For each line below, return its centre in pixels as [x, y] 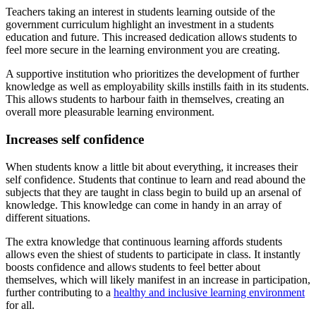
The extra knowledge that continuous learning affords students [144, 241]
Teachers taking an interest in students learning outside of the [140, 12]
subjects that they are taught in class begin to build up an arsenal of [153, 192]
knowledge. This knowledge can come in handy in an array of [144, 205]
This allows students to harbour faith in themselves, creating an [145, 99]
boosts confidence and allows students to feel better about [133, 267]
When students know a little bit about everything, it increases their [152, 166]
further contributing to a [60, 292]
